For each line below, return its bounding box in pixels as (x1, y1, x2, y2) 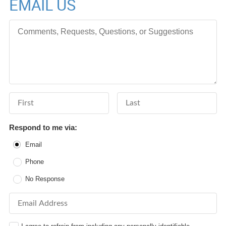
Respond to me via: (9, 123, 77, 132)
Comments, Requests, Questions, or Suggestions (9, 21, 183, 30)
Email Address (9, 194, 60, 202)
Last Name (117, 94, 154, 102)
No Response (25, 175, 65, 183)
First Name (9, 94, 47, 102)
